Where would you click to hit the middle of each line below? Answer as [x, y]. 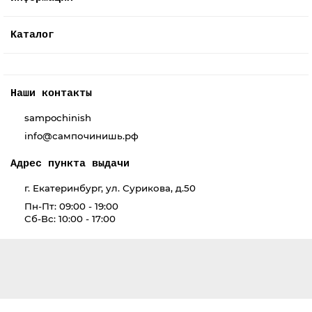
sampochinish [58, 118]
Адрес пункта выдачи [70, 164]
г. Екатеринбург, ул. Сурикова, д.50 [110, 188]
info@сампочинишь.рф [81, 136]
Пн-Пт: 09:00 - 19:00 [71, 206]
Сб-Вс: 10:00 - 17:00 [70, 219]
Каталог [32, 35]
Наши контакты [51, 93]
